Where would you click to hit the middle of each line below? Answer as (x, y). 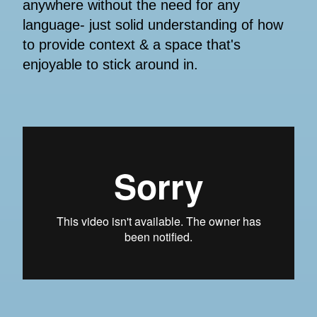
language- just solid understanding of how (153, 25)
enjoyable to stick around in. (110, 65)
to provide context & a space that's (132, 45)
